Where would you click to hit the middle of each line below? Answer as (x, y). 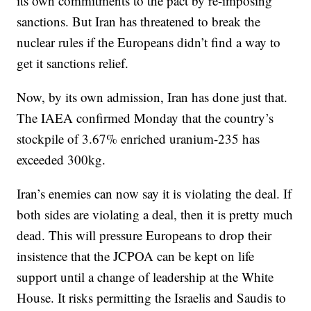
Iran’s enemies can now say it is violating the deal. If (154, 193)
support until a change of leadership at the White (145, 277)
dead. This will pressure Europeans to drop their (144, 235)
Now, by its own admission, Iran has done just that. (152, 97)
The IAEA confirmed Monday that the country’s (145, 118)
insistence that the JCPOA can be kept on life (136, 256)
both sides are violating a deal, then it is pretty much (155, 214)
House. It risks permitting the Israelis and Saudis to (152, 297)
